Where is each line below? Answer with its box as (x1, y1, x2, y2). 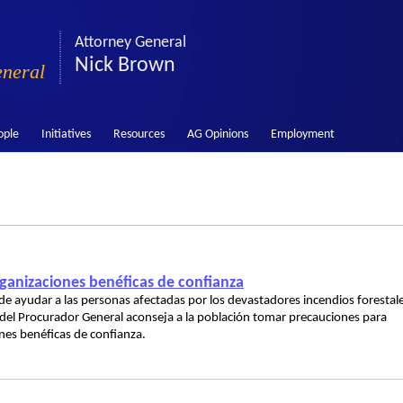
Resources (112, 128, 165, 141)
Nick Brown (75, 55, 175, 76)
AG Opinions (186, 128, 248, 141)
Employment (270, 128, 335, 141)
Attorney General (75, 34, 186, 51)
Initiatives (40, 128, 91, 141)
